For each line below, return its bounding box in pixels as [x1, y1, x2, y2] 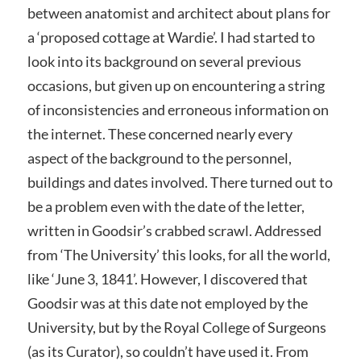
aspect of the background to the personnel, [27, 149, 292, 168]
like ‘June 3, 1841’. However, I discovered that [27, 270, 308, 288]
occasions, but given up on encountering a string [27, 77, 325, 95]
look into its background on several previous [27, 52, 301, 71]
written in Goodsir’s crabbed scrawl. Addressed [27, 222, 322, 240]
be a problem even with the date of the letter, [27, 197, 305, 216]
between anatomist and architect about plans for [27, 4, 330, 23]
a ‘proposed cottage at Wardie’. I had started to [27, 28, 315, 47]
